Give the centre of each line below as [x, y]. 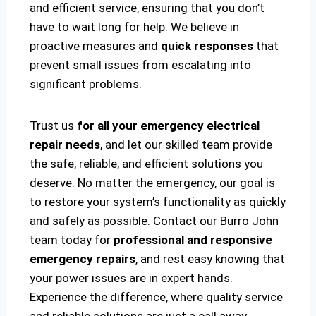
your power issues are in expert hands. [131, 278]
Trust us [53, 126]
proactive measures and [95, 46]
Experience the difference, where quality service [156, 297]
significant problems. [86, 84]
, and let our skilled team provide [186, 145]
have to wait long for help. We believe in [134, 27]
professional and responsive [193, 240]
